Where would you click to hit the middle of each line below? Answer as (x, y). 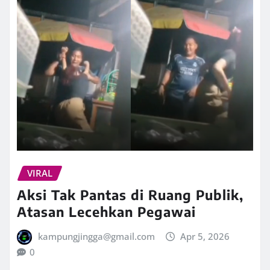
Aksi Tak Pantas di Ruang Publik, (130, 195)
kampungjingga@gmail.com (96, 237)
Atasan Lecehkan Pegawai (106, 212)
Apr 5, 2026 (205, 237)
